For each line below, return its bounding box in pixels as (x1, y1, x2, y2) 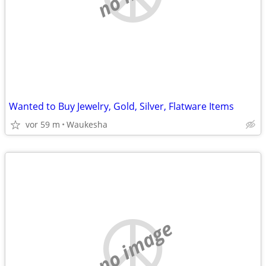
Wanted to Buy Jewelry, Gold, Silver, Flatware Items (9, 100, 234, 113)
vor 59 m (26, 119, 60, 130)
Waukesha (66, 119, 107, 130)
